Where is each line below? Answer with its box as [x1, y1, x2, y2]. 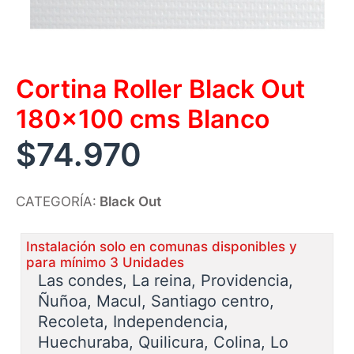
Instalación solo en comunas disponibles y [26, 239, 297, 254]
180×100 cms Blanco [16, 104, 269, 134]
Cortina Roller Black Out [16, 73, 305, 104]
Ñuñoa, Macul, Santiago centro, [38, 292, 274, 311]
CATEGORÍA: [16, 194, 96, 209]
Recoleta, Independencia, [38, 312, 228, 331]
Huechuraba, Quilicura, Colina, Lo [38, 333, 288, 352]
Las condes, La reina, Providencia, [38, 271, 293, 290]
